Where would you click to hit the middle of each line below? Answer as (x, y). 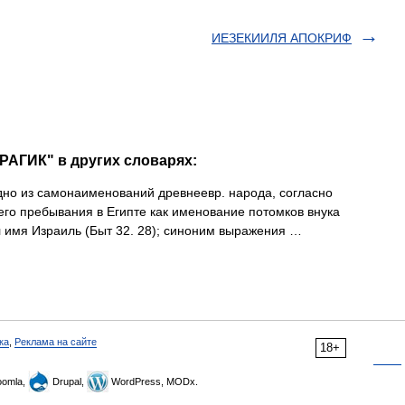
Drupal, (68, 381)
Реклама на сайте (56, 342)
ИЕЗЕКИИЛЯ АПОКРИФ (282, 38)
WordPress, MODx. (153, 381)
